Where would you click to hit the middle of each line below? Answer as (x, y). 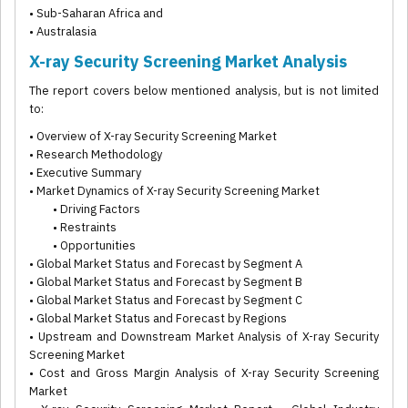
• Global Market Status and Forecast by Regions (158, 319)
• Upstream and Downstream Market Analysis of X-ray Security (204, 337)
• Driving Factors (85, 209)
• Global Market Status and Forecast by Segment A (166, 264)
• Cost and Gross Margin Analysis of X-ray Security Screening (204, 373)
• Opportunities (82, 246)
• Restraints (73, 228)
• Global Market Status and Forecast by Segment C (166, 301)
